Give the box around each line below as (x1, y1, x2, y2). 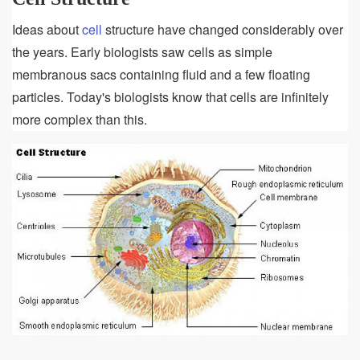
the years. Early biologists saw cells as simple (12, 43, 272, 62)
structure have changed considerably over (102, 20, 343, 39)
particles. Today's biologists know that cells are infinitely (12, 88, 329, 107)
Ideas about (12, 20, 82, 39)
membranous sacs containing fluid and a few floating (12, 65, 310, 84)
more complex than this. (12, 110, 147, 129)
